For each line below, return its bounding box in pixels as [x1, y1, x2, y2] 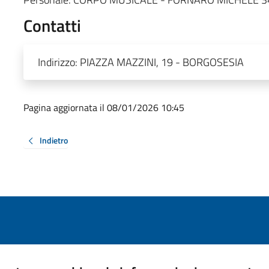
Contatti [23, 12, 81, 38]
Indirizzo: [37, 53, 80, 70]
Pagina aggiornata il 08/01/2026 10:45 [23, 100, 184, 115]
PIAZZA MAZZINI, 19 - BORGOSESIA [79, 53, 244, 70]
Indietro [39, 133, 68, 147]
